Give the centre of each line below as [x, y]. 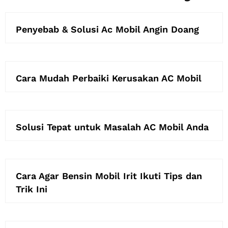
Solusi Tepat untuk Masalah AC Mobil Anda [112, 127]
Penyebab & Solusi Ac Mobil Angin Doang [107, 29]
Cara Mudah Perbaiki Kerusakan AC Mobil [109, 78]
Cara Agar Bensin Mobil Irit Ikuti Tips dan [109, 176]
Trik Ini [32, 189]
